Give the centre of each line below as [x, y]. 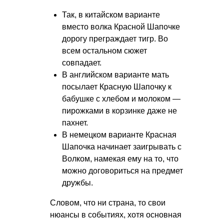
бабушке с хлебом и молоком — [121, 98]
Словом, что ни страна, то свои [108, 202]
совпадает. [82, 62]
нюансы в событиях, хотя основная [116, 214]
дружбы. [77, 182]
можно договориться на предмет [122, 170]
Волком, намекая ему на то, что [120, 158]
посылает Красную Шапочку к [117, 86]
